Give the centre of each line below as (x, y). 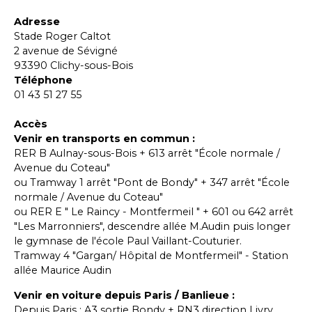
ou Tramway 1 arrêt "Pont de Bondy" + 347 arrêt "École (152, 183)
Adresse (37, 22)
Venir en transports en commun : (104, 139)
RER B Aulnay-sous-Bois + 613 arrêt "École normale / (147, 154)
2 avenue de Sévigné (66, 51)
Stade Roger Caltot (62, 37)
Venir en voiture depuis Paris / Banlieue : (124, 295)
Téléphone (43, 80)
